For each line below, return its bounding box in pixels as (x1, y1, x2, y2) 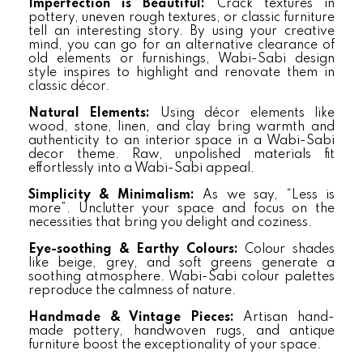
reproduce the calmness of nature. (28, 284, 236, 297)
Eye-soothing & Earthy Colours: (28, 243, 246, 256)
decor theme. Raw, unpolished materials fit (28, 148, 335, 161)
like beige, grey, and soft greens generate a (28, 257, 335, 270)
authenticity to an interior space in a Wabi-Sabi (28, 135, 335, 147)
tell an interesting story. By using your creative (28, 25, 335, 38)
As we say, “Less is (203, 189, 335, 202)
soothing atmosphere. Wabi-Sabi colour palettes (28, 271, 335, 284)
